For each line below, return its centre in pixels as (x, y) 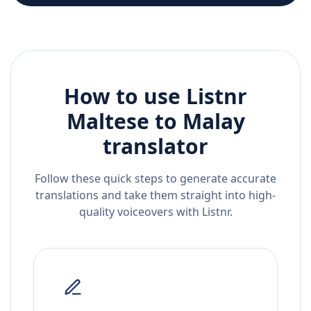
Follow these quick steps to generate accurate (155, 179)
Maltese (108, 121)
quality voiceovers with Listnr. (155, 212)
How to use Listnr (155, 96)
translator (155, 146)
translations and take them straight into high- (155, 195)
